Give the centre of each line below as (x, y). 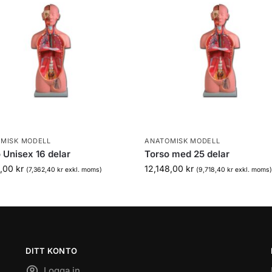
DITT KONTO (52, 250)
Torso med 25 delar (187, 154)
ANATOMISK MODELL (182, 141)
